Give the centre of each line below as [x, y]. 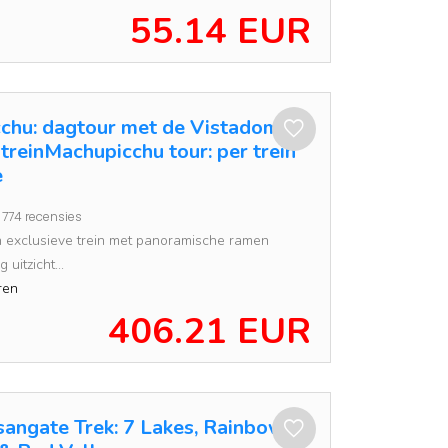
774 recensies [42, 216]
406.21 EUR [209, 331]
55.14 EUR [220, 31]
